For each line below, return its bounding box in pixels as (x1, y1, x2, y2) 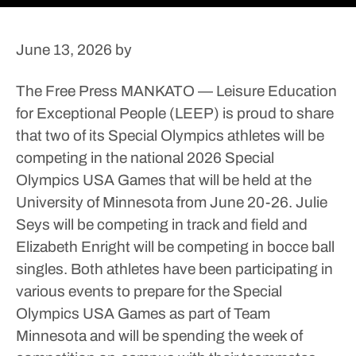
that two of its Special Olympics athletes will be (16, 127, 324, 144)
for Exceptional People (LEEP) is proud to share (16, 105, 334, 122)
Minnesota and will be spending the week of (16, 327, 303, 344)
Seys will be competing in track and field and (16, 216, 308, 233)
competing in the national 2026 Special (16, 149, 274, 166)
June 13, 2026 (16, 41, 112, 58)
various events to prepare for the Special (16, 283, 282, 300)
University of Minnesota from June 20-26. (16, 194, 292, 211)
